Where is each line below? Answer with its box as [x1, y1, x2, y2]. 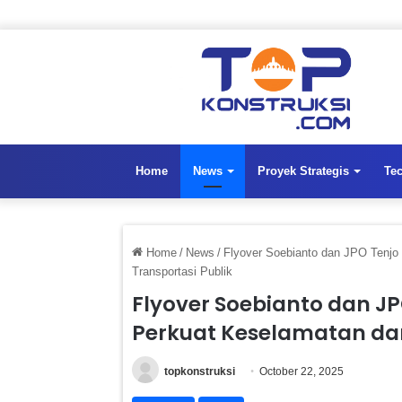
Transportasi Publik [132, 264, 232, 278]
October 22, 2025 [259, 364, 344, 378]
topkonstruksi [164, 364, 235, 378]
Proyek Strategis [258, 163, 349, 178]
